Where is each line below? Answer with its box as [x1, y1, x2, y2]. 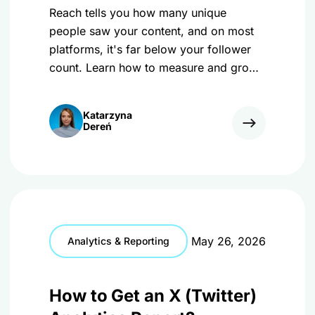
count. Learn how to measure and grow [49, 60, 258, 75]
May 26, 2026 [191, 234, 266, 248]
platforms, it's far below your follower [49, 42, 251, 56]
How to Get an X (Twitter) [49, 285, 257, 306]
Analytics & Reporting [67, 235, 169, 247]
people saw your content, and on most [49, 24, 254, 38]
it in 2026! [49, 79, 103, 93]
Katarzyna [83, 109, 132, 121]
